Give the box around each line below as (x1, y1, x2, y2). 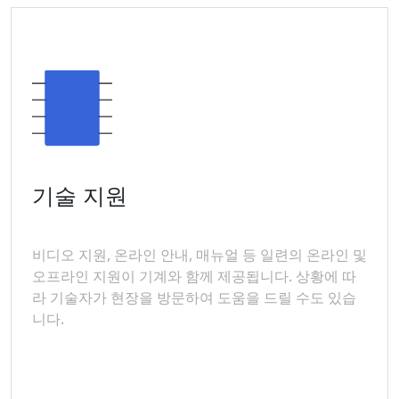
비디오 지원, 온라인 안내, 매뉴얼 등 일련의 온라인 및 (32, 245, 367, 265)
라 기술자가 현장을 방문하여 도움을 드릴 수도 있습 (32, 288, 356, 307)
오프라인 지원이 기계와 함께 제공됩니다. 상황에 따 (32, 266, 356, 286)
